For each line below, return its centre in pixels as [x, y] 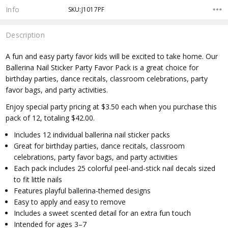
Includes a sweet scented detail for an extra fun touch [103, 213]
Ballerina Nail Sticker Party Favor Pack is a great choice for [102, 67]
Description [25, 35]
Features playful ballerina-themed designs [82, 190]
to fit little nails [38, 179]
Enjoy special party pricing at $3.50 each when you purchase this [111, 106]
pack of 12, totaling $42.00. [50, 118]
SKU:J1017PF [86, 9]
